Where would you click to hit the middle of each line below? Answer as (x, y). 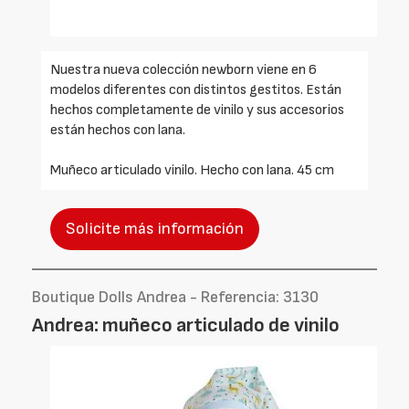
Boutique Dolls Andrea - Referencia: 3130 (175, 297)
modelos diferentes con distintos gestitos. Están (196, 90)
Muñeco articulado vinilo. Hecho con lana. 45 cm (192, 170)
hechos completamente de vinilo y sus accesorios (197, 110)
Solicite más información (155, 229)
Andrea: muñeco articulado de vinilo (186, 325)
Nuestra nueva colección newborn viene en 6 (184, 70)
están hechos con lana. (118, 130)
